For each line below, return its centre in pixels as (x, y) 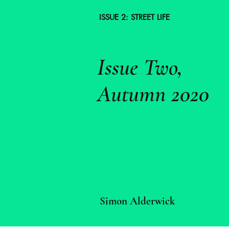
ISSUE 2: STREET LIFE (134, 17)
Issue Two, (140, 67)
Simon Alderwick (137, 201)
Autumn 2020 (153, 94)
